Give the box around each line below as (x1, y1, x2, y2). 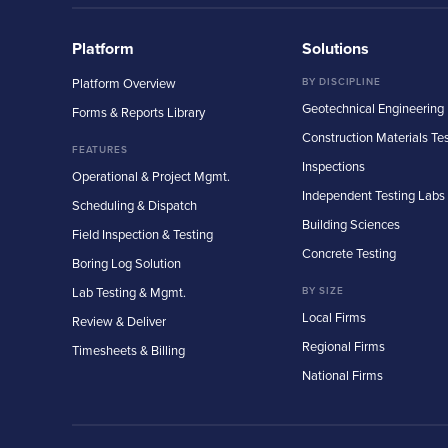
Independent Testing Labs (302, 186, 445, 205)
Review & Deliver (72, 312, 166, 331)
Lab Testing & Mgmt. (72, 283, 186, 302)
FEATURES (72, 142, 128, 158)
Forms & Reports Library (72, 103, 205, 122)
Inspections (302, 157, 365, 176)
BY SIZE (302, 283, 344, 299)
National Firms (302, 366, 383, 385)
